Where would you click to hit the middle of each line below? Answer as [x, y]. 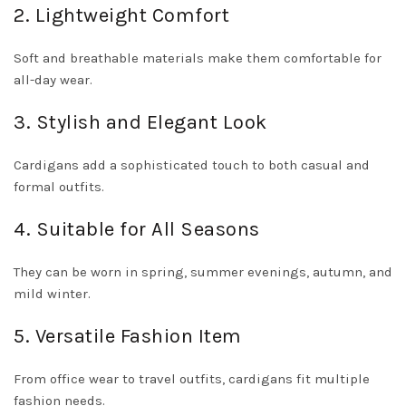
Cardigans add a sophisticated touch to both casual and [192, 165]
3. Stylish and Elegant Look [140, 122]
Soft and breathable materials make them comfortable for [198, 58]
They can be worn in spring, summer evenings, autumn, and [203, 272]
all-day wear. [53, 80]
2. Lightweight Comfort [121, 15]
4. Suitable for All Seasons [137, 229]
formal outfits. [59, 187]
